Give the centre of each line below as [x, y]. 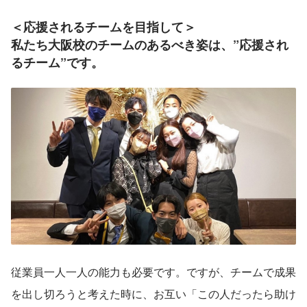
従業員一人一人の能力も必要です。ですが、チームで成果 [153, 271]
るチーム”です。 [57, 63]
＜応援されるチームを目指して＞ [103, 27]
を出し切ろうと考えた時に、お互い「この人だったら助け [153, 293]
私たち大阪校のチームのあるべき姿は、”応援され [150, 45]
